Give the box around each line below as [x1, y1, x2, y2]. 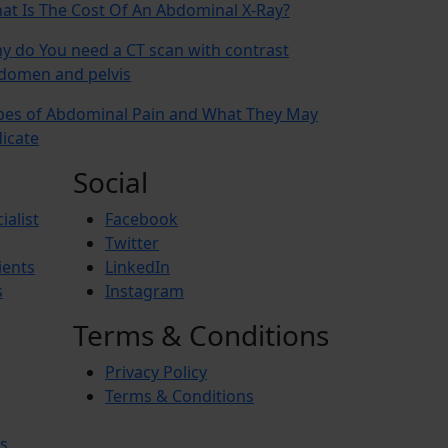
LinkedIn [105, 255, 170, 278]
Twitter [105, 231, 159, 254]
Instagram [105, 279, 184, 302]
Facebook [105, 207, 178, 230]
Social [73, 162, 148, 201]
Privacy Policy [105, 360, 207, 383]
